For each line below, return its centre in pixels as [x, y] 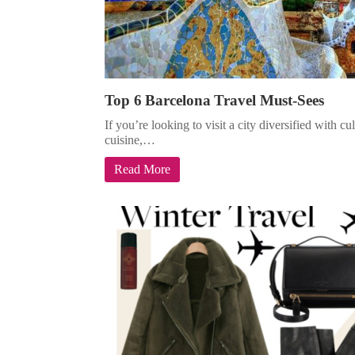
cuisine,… [130, 139]
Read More [142, 169]
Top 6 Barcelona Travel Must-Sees [214, 100]
